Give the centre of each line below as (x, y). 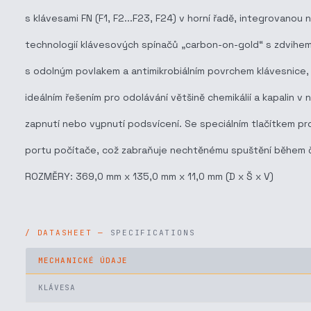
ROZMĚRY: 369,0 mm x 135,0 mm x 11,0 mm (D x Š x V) (149, 176)
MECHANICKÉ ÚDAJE (83, 260)
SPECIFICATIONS (153, 233)
